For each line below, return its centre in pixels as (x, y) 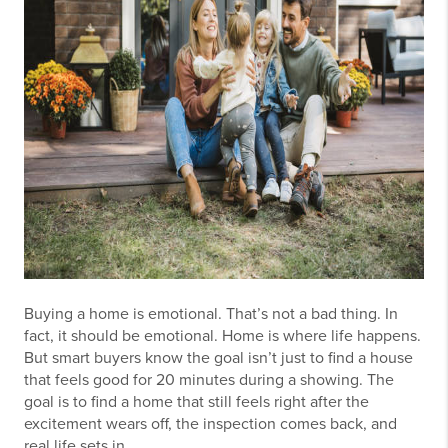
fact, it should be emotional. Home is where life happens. (222, 336)
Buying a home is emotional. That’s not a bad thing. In (211, 314)
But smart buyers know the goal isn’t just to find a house (218, 358)
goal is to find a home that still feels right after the (196, 402)
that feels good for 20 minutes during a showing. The (209, 380)
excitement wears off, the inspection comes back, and (210, 424)
